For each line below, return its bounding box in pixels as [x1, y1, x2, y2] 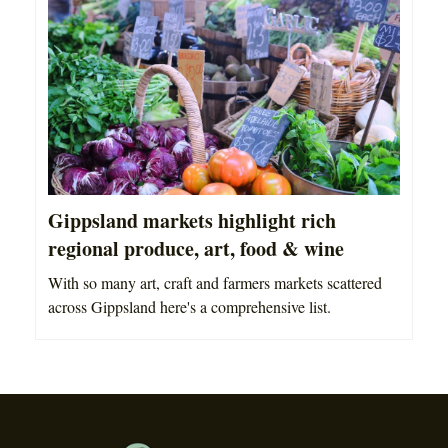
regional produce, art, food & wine [48, 234, 344, 264]
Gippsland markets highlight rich [48, 206, 336, 236]
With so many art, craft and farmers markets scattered [48, 272, 382, 294]
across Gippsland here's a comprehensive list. [48, 296, 331, 318]
